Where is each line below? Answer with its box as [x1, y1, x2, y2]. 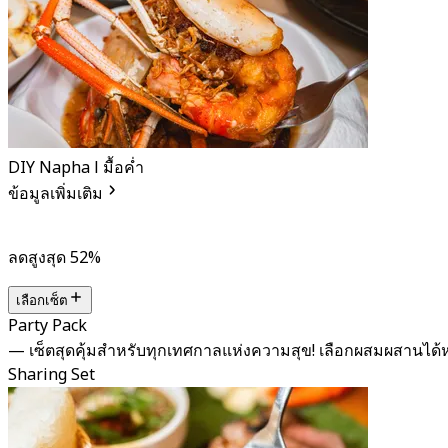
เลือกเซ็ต [16, 292, 68, 308]
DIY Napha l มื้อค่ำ [8, 156, 144, 181]
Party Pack [8, 313, 87, 338]
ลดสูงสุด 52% [8, 245, 101, 270]
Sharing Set [8, 362, 95, 387]
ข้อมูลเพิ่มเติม [8, 182, 103, 207]
